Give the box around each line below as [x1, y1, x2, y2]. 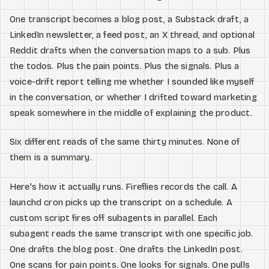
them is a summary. [10, 152, 92, 163]
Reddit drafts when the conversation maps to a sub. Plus [10, 44, 251, 56]
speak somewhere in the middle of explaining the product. [10, 107, 253, 118]
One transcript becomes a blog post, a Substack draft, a [10, 13, 249, 25]
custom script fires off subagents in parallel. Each [10, 212, 218, 223]
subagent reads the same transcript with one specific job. [10, 228, 253, 239]
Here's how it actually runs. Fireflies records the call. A [10, 181, 237, 192]
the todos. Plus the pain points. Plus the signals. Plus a [10, 60, 240, 71]
